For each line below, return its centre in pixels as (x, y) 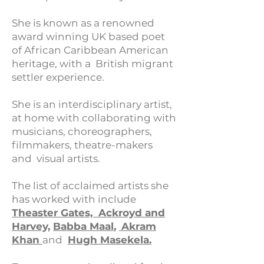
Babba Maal (83, 226)
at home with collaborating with (94, 118)
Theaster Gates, (55, 213)
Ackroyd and (132, 213)
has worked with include (74, 199)
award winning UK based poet (88, 37)
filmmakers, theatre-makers (82, 145)
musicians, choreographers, (82, 131)
